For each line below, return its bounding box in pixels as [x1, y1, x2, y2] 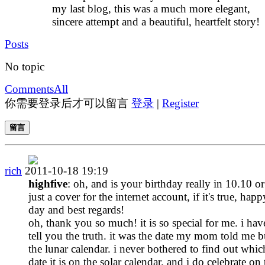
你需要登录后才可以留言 [5, 96, 131, 109]
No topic [5, 60, 44, 73]
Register [162, 96, 199, 109]
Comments [5, 82, 54, 95]
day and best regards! [28, 203, 124, 216]
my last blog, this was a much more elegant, [52, 2, 250, 15]
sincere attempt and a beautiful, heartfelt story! [52, 15, 260, 28]
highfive [28, 177, 67, 190]
